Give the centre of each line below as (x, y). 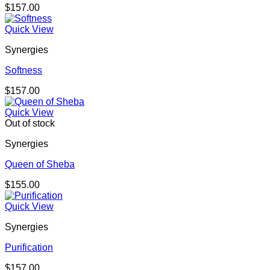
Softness (24, 71)
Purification (29, 248)
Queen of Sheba (40, 165)
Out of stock (30, 124)
